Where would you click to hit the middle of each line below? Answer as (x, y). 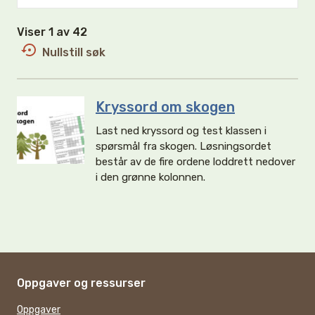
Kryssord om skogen (165, 107)
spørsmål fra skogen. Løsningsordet (184, 146)
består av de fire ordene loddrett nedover (195, 162)
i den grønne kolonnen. (150, 177)
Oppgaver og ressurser (81, 283)
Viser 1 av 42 (55, 32)
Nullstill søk (72, 52)
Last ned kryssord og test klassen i (181, 131)
